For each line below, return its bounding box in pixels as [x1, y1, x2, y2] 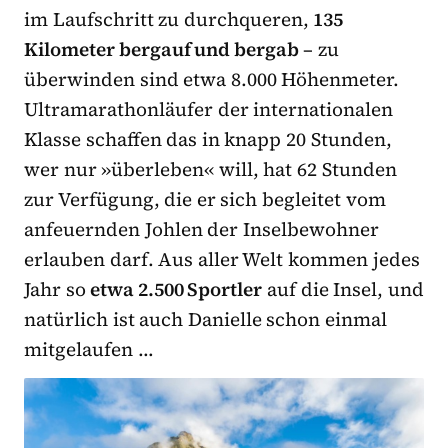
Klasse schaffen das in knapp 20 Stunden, [24, 125, 392, 152]
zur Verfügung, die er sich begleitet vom [24, 185, 386, 212]
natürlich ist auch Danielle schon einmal [24, 305, 388, 332]
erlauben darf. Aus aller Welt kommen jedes [24, 245, 420, 272]
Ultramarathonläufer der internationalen [24, 95, 394, 122]
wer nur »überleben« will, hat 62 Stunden [24, 155, 397, 182]
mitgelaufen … [24, 335, 154, 362]
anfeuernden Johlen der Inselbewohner [24, 215, 379, 242]
